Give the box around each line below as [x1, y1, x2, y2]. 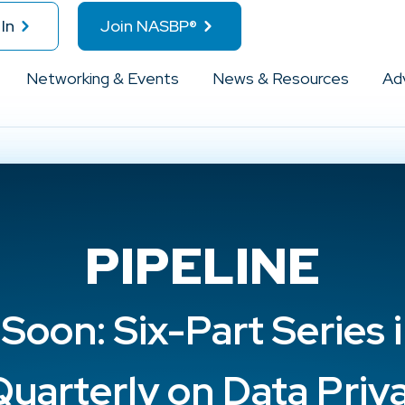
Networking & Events [25, 68, 179, 89]
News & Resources [212, 68, 349, 89]
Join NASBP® [99, 15, 197, 36]
